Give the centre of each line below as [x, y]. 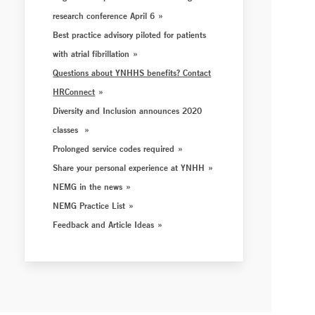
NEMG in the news [88, 186]
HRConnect [74, 91]
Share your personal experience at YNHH [129, 167]
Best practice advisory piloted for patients [130, 34]
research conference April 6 [104, 15]
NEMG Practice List [89, 205]
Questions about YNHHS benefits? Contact [132, 72]
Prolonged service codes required [114, 148]
